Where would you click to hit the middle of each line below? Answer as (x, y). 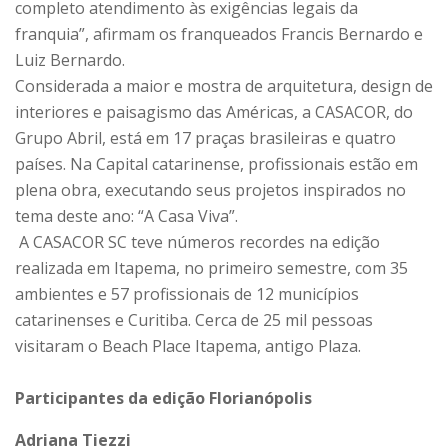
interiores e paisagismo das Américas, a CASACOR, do (214, 112)
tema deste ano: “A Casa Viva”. (128, 216)
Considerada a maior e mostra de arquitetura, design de (224, 86)
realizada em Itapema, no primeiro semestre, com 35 (211, 268)
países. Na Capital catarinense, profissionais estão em (216, 164)
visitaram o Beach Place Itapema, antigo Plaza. (190, 346)
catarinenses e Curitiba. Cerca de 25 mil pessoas (194, 320)
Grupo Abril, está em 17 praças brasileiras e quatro (205, 138)
